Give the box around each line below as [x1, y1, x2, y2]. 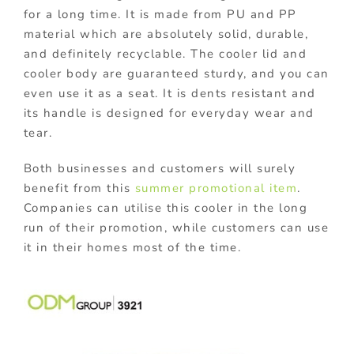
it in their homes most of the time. [23, 239, 242, 255]
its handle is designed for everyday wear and [23, 104, 314, 121]
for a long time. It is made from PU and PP [23, 6, 297, 22]
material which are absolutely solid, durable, [23, 25, 309, 42]
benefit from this [23, 179, 135, 196]
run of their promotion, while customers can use [23, 219, 330, 235]
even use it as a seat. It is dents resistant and [23, 85, 316, 101]
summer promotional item [134, 179, 298, 196]
